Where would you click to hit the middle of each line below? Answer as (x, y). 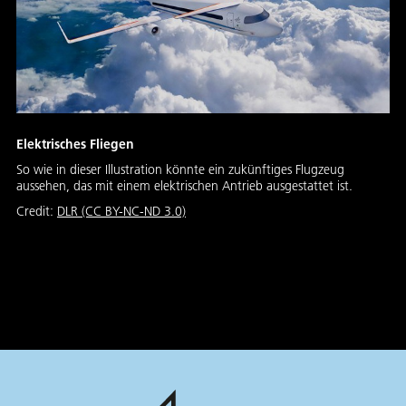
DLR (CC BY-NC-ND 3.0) (121, 212)
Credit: (37, 212)
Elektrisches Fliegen (75, 145)
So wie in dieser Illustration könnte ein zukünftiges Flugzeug (180, 170)
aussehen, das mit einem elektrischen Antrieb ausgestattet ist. (184, 186)
